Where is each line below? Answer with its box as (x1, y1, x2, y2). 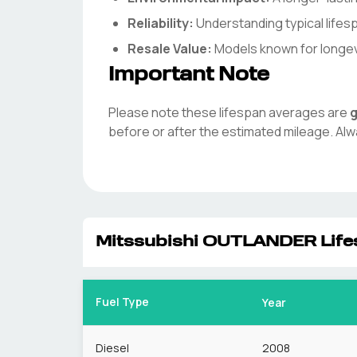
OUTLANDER (202, 234, 316, 250)
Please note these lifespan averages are (108, 104, 347, 121)
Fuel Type (96, 294, 149, 309)
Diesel (96, 340, 129, 355)
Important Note (108, 66, 269, 85)
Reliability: (127, 14, 194, 32)
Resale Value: (127, 40, 212, 57)
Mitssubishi (96, 234, 198, 250)
